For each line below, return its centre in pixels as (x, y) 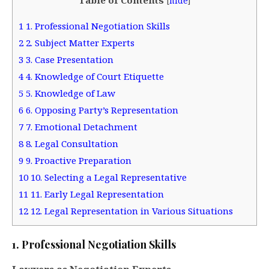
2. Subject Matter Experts (79, 43)
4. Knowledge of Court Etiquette (94, 77)
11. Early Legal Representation (96, 194)
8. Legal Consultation (71, 144)
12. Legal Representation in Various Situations (131, 211)
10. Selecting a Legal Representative (107, 177)
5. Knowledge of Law (69, 93)
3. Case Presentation (68, 60)
